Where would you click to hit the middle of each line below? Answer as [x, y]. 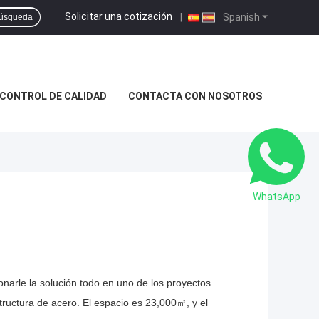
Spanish [240, 17]
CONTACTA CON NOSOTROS [195, 96]
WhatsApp [276, 197]
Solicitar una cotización [119, 16]
